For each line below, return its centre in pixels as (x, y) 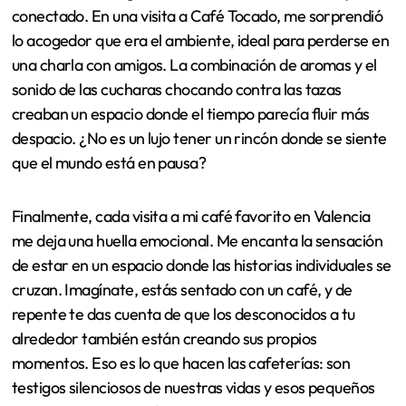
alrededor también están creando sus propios (164, 339)
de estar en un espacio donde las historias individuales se (201, 266)
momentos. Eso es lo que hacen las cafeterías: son (181, 363)
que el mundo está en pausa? (109, 163)
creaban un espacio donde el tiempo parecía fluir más (190, 114)
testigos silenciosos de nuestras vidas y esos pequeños (193, 388)
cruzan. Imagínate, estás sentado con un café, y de (182, 290)
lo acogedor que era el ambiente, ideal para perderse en (200, 41)
